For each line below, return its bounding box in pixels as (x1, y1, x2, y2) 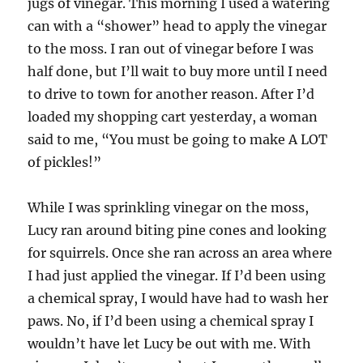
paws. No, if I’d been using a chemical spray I (28, 313, 314, 330)
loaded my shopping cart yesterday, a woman (28, 109, 318, 126)
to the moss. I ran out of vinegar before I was (28, 41, 314, 58)
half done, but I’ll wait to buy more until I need (28, 63, 328, 80)
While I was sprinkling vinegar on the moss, (28, 199, 310, 216)
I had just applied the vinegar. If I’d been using (28, 267, 327, 284)
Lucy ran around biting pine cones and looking (28, 222, 327, 239)
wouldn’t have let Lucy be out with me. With (28, 335, 312, 352)
